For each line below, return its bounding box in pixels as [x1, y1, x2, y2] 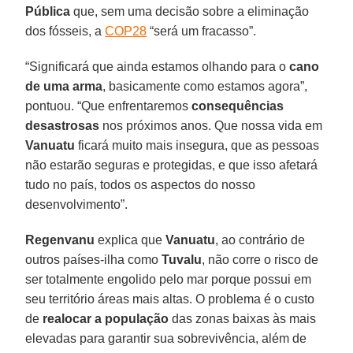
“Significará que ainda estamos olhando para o [25, 59, 290, 73]
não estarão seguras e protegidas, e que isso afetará [25, 158, 318, 172]
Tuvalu [162, 252, 203, 266]
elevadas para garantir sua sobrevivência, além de [25, 331, 307, 345]
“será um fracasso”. [147, 24, 257, 38]
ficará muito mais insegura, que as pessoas [75, 138, 320, 152]
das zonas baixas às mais [169, 311, 317, 325]
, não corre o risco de [202, 252, 319, 266]
